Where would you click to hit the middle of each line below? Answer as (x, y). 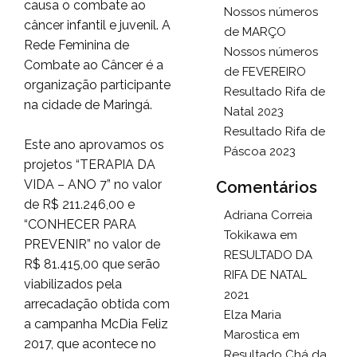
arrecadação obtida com (97, 304)
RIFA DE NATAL (265, 275)
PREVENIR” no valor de (92, 244)
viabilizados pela (73, 284)
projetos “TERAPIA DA (90, 164)
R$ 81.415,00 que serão (92, 264)
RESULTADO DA (268, 255)
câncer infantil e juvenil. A (97, 25)
